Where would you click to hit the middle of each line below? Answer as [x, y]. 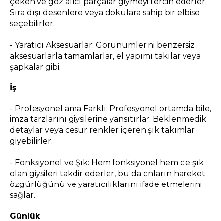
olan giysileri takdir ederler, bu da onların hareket [108, 174]
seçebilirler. [32, 24]
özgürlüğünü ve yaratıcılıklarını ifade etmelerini [106, 184]
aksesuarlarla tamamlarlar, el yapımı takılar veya [105, 56]
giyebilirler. [31, 141]
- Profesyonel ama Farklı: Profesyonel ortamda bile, [110, 109]
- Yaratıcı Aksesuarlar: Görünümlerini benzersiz [102, 45]
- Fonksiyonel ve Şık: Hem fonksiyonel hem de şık [107, 163]
